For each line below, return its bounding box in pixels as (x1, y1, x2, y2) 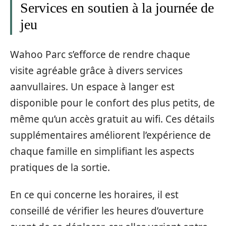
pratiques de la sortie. (10, 160, 110, 174)
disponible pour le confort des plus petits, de (10, 96, 215, 109)
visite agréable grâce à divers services (10, 64, 183, 77)
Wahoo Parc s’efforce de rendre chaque (10, 47, 190, 61)
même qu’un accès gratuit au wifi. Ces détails (10, 112, 214, 126)
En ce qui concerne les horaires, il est (10, 188, 179, 201)
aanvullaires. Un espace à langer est (10, 80, 175, 93)
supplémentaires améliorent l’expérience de (10, 128, 211, 142)
